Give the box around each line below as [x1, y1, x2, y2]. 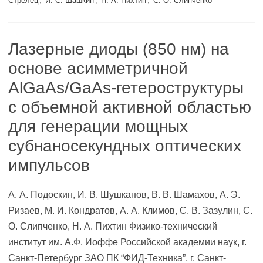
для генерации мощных [8, 117, 188, 136]
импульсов [8, 156, 90, 174]
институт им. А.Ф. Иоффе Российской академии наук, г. [8, 237, 247, 247]
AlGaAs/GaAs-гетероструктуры [8, 79, 244, 97]
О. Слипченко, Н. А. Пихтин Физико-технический [8, 221, 217, 231]
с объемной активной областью [8, 98, 251, 116]
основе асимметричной [8, 59, 188, 77]
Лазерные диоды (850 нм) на [8, 40, 229, 58]
